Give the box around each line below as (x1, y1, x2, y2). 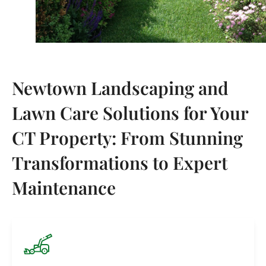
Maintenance (12, 176, 116, 199)
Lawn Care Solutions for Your (12, 101, 248, 125)
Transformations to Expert (12, 151, 227, 175)
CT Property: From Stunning (12, 126, 243, 150)
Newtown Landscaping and (12, 76, 229, 100)
